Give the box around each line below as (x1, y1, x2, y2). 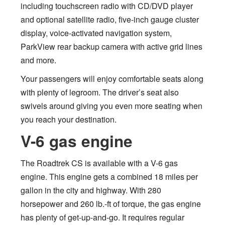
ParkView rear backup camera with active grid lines (21, 40, 202, 52)
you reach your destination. (21, 113, 117, 125)
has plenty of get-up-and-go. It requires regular (21, 211, 184, 223)
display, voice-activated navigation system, (21, 27, 172, 39)
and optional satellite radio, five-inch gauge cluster (21, 13, 199, 25)
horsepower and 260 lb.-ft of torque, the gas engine (21, 197, 201, 209)
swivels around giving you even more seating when (21, 99, 202, 111)
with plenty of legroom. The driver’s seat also (21, 86, 179, 98)
